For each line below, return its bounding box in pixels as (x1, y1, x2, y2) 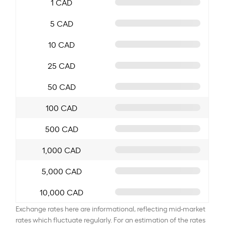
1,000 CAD (42, 144, 81, 155)
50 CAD (47, 80, 76, 92)
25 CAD (48, 59, 76, 71)
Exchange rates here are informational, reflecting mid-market (16, 203, 206, 213)
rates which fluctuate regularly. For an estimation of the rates (16, 214, 206, 224)
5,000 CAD (41, 165, 82, 176)
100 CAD (46, 101, 78, 113)
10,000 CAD (40, 186, 84, 197)
